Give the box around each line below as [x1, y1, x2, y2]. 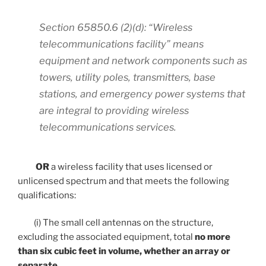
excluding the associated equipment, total [18, 232, 195, 243]
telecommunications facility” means [39, 37, 204, 50]
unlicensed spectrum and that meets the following [18, 175, 229, 186]
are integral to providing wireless [39, 104, 189, 116]
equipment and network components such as [39, 54, 247, 66]
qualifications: [18, 189, 76, 201]
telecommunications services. [39, 121, 176, 133]
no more [195, 232, 230, 243]
